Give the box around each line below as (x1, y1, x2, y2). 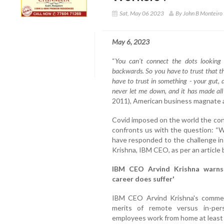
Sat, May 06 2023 (119, 9, 164, 17)
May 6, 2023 (111, 37, 149, 46)
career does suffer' (111, 174, 174, 183)
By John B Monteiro (175, 9, 222, 17)
